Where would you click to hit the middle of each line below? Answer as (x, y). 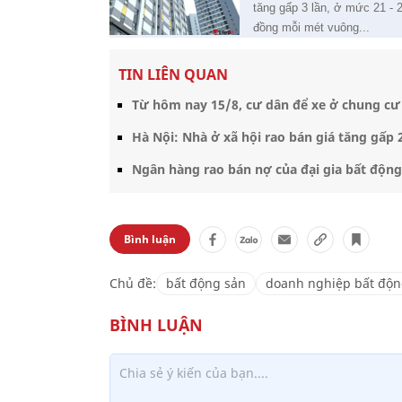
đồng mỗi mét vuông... (311, 27)
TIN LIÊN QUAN (173, 74)
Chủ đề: (133, 283)
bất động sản (206, 283)
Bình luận (150, 239)
